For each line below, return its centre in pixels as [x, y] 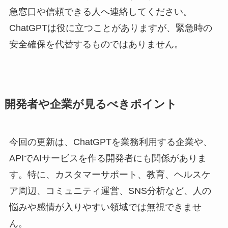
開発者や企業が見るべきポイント [91, 104]
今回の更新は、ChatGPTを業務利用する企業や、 [110, 142]
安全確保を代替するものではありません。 [96, 45]
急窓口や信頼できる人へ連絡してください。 [101, 12]
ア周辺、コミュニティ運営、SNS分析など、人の [110, 191]
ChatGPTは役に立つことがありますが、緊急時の [110, 28]
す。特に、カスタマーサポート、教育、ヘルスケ [110, 174]
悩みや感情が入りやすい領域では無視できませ [105, 207]
